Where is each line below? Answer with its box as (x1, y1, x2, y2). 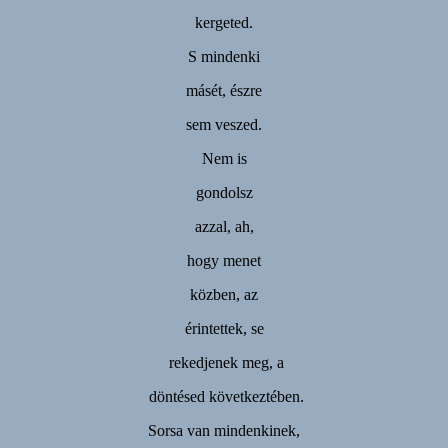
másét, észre (186, 81, 262, 99)
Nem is (201, 149, 247, 167)
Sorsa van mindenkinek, (148, 421, 300, 439)
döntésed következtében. (144, 387, 304, 405)
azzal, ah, (194, 217, 254, 235)
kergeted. (195, 13, 253, 31)
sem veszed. (186, 115, 262, 133)
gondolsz (195, 183, 253, 201)
